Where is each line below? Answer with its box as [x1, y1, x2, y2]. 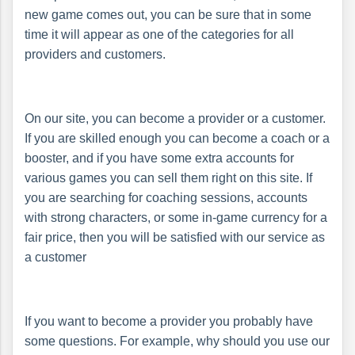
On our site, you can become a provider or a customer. [25, 111, 326, 125]
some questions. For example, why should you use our [25, 334, 330, 348]
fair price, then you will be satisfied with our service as [25, 230, 325, 244]
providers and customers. [25, 47, 166, 61]
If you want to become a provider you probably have [25, 314, 313, 328]
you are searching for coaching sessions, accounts [25, 190, 307, 204]
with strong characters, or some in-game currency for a [25, 210, 327, 224]
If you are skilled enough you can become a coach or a [25, 131, 330, 145]
